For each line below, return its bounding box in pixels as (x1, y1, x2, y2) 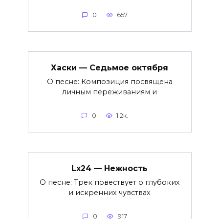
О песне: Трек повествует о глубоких (39, 177, 180, 187)
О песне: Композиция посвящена (46, 77, 173, 86)
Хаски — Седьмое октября (51, 63, 168, 72)
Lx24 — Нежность (71, 163, 148, 173)
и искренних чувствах (68, 188, 151, 197)
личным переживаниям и (62, 87, 157, 96)
